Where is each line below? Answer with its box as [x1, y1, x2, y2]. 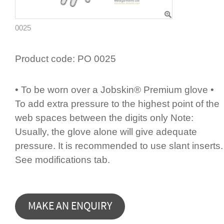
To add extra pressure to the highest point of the [15, 98, 219, 109]
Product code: [15, 53, 75, 64]
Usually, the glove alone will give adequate [15, 126, 197, 137]
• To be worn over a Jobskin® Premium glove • [15, 84, 214, 95]
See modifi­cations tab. [15, 154, 110, 165]
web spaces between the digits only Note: [15, 112, 193, 123]
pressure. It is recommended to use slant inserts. [15, 140, 223, 151]
